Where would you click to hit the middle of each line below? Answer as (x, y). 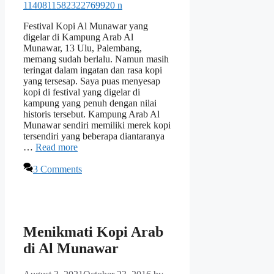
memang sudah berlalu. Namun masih (96, 59)
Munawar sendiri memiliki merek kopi (97, 125)
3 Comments (57, 169)
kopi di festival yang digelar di (82, 92)
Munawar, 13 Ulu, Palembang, (83, 48)
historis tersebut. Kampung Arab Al (91, 114)
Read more (57, 147)
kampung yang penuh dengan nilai (90, 103)
